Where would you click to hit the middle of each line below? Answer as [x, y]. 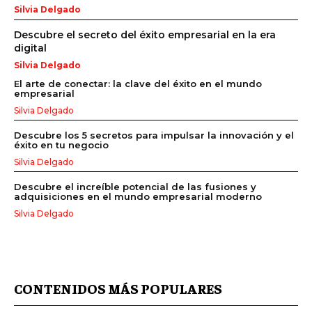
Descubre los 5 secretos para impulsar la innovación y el [154, 135]
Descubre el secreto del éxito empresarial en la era [145, 35]
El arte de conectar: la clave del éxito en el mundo [138, 84]
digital [30, 48]
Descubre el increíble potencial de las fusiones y [135, 187]
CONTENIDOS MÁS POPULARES [118, 288]
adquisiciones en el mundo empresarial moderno [138, 197]
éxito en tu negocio [61, 145]
